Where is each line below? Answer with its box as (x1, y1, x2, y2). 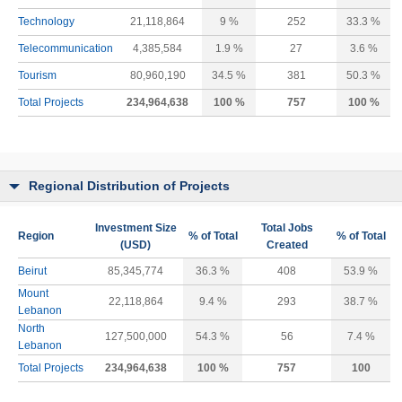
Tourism (18, 69, 57, 82)
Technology (18, 15, 74, 28)
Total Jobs (260, 222, 313, 234)
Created (266, 239, 308, 251)
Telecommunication (18, 42, 113, 55)
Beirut (18, 265, 47, 277)
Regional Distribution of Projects (29, 179, 230, 193)
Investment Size (94, 222, 177, 234)
